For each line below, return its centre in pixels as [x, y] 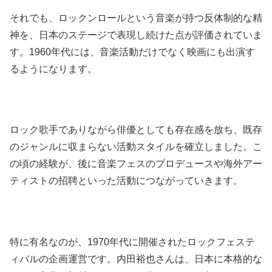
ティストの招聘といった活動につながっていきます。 [126, 181]
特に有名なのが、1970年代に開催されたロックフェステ [132, 242]
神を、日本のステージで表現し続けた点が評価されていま [136, 35]
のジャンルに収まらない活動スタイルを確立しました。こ [136, 147]
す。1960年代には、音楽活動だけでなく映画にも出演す [132, 52]
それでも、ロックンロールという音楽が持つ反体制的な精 [136, 18]
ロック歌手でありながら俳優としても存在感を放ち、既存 [136, 130]
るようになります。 [53, 69]
